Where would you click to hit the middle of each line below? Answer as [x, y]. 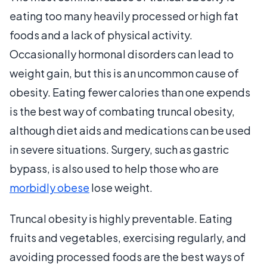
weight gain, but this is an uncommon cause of [124, 73]
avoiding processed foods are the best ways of [127, 256]
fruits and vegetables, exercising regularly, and [128, 237]
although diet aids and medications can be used [130, 130]
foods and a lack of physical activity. [101, 35]
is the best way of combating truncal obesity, [122, 111]
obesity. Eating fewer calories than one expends [130, 92]
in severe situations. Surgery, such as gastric [119, 149]
